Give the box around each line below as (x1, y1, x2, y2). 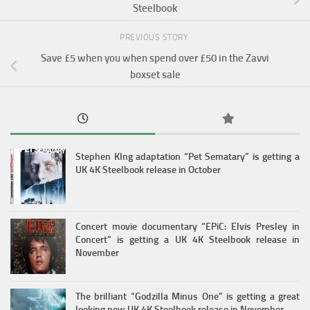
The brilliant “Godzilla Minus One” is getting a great (75, 290, 300, 302)
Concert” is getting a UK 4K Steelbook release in (75, 233, 300, 246)
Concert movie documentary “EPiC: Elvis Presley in (75, 220, 300, 232)
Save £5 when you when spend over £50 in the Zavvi (41, 51, 269, 64)
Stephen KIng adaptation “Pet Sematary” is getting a (75, 150, 300, 163)
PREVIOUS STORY (120, 33, 190, 42)
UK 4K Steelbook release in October (75, 163, 221, 176)
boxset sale (129, 68, 181, 81)
